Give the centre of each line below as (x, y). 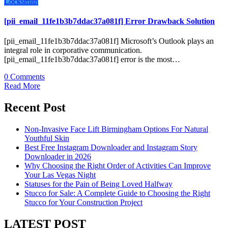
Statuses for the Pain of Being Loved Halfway (98, 184)
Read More (22, 86)
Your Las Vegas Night (60, 175)
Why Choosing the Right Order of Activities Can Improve (118, 165)
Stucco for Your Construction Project (83, 202)
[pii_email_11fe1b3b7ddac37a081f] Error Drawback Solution (109, 21)
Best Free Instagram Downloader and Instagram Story (111, 147)
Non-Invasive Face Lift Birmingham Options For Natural (116, 129)
